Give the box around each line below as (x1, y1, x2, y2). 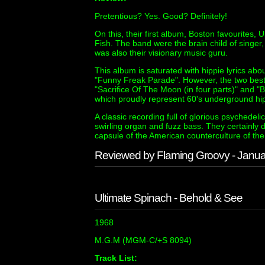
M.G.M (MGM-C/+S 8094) (95, 235, 192, 245)
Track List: (95, 253, 137, 263)
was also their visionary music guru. (95, 48, 228, 57)
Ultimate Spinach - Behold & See (95, 192, 243, 204)
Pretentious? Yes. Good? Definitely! (95, 11, 227, 21)
